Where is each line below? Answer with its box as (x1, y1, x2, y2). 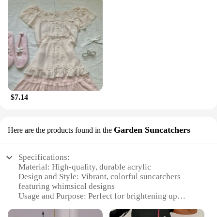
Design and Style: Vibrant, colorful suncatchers (18, 172, 181, 182)
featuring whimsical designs (18, 182, 115, 191)
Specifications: (18, 153, 70, 162)
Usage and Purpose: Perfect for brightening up (18, 191, 178, 201)
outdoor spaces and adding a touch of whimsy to (18, 201, 185, 211)
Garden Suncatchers (114, 125, 190, 135)
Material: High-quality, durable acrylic (18, 162, 152, 172)
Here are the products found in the (8, 126, 112, 135)
